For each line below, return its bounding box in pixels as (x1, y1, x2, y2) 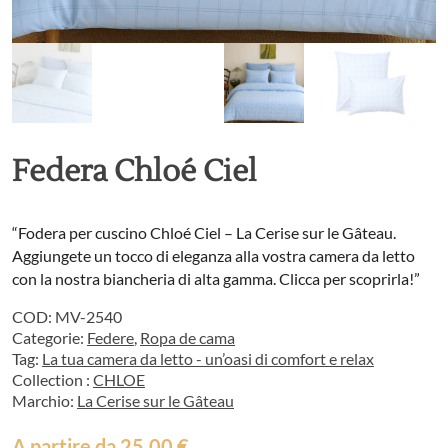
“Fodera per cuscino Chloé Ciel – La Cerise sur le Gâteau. (12, 223, 396, 242)
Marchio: (12, 391, 77, 410)
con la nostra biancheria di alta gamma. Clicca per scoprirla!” (12, 269, 420, 288)
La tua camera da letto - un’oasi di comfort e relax (42, 349, 374, 368)
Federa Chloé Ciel (12, 152, 257, 191)
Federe (87, 328, 134, 347)
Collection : (12, 370, 93, 389)
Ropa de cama (140, 328, 235, 347)
